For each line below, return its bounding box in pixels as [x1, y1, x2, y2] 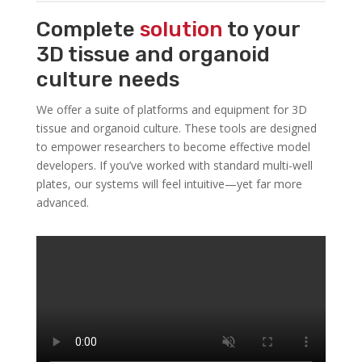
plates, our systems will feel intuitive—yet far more [36, 175, 302, 192]
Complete [36, 16, 140, 42]
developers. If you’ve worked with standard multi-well [36, 157, 313, 173]
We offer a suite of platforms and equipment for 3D [36, 101, 307, 117]
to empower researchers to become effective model [36, 138, 310, 154]
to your [222, 16, 300, 42]
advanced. [36, 194, 89, 210]
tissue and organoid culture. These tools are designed [36, 120, 317, 136]
